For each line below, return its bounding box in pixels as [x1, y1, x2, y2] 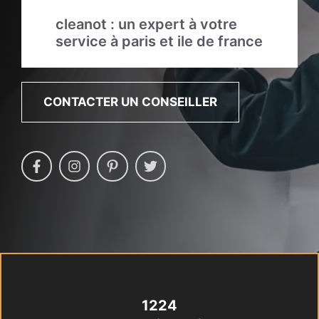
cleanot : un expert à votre [55, 16, 237, 33]
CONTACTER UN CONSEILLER [43, 95, 217, 109]
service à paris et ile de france [55, 33, 263, 50]
